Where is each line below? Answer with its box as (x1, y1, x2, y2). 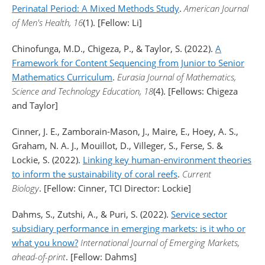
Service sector (171, 208, 227, 220)
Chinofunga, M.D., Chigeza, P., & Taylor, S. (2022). (12, 43, 215, 54)
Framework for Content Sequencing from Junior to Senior (12, 57, 244, 69)
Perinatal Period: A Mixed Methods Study (12, 2, 179, 14)
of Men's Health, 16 (12, 17, 83, 28)
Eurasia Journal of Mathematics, (117, 71, 236, 83)
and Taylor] (12, 99, 58, 111)
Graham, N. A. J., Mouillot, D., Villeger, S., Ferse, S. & (12, 140, 223, 151)
